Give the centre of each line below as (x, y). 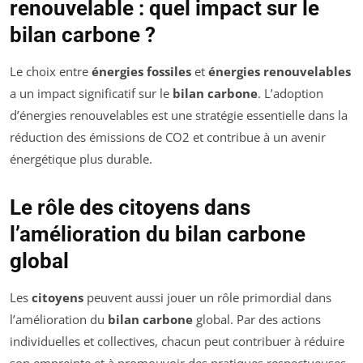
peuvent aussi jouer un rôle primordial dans (207, 297)
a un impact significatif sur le (91, 93)
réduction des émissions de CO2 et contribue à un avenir (168, 137)
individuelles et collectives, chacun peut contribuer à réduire (177, 341)
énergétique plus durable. (81, 158)
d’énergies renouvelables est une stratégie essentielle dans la (179, 115)
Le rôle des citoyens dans (130, 207)
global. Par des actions (257, 319)
